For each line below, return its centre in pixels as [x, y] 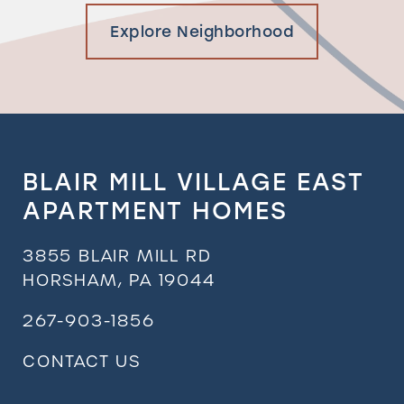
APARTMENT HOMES [155, 211]
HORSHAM [70, 280]
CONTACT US [82, 361]
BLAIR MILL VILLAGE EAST [193, 182]
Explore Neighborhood [202, 31]
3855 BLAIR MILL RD [117, 255]
